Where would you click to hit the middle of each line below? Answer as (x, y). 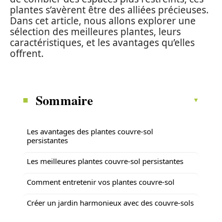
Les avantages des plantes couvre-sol (90, 131)
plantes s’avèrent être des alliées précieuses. (109, 10)
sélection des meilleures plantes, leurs (95, 32)
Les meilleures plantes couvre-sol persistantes (105, 161)
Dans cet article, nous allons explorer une (103, 21)
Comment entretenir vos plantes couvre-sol (101, 182)
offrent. (27, 54)
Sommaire (65, 100)
